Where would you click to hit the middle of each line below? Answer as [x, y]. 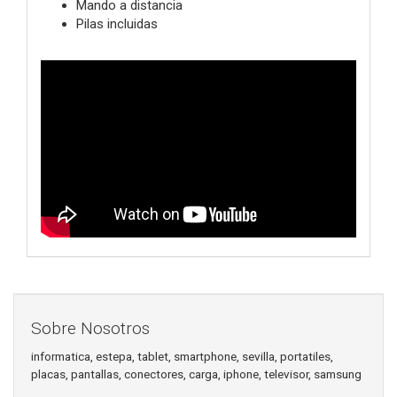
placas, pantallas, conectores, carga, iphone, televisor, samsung [196, 374]
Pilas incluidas [117, 23]
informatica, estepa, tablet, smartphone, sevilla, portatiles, [182, 356]
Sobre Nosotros [90, 329]
